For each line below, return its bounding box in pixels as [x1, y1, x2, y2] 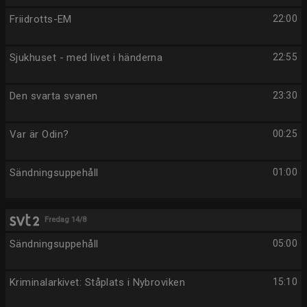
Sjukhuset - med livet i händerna [10, 51, 163, 64]
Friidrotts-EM [10, 13, 72, 25]
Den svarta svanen [10, 90, 98, 102]
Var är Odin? [10, 128, 69, 140]
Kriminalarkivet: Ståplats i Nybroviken [10, 276, 186, 288]
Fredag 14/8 [45, 215, 87, 224]
